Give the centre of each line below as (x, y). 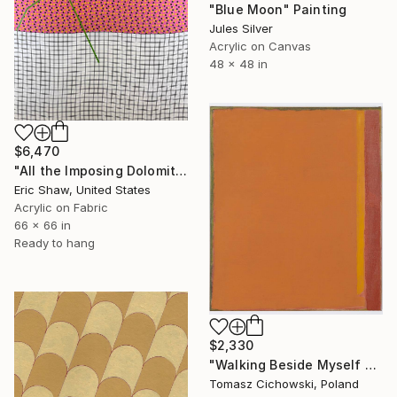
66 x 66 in (43, 225)
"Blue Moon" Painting (278, 10)
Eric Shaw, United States (82, 189)
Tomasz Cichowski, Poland (284, 383)
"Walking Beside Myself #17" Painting (370, 364)
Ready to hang (54, 242)
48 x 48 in (238, 64)
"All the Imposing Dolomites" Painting (182, 170)
